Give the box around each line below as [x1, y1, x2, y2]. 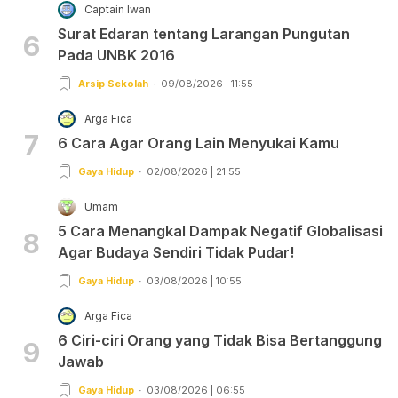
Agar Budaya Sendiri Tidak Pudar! [58, 243, 294, 261]
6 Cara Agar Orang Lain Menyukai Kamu [58, 133, 339, 152]
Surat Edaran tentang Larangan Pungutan [58, 24, 350, 43]
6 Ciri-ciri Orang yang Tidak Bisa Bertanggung [58, 330, 382, 349]
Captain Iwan [84, 2, 151, 16]
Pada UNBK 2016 [58, 45, 175, 64]
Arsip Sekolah [78, 76, 148, 90]
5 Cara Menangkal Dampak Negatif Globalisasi [58, 221, 383, 240]
